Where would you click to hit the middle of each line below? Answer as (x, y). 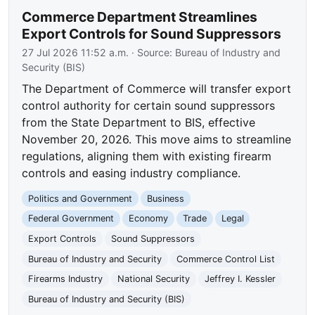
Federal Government (71, 219)
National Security (153, 279)
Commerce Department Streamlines (140, 17)
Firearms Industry (66, 279)
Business (165, 198)
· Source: (152, 52)
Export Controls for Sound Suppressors (152, 33)
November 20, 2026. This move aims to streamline (157, 139)
